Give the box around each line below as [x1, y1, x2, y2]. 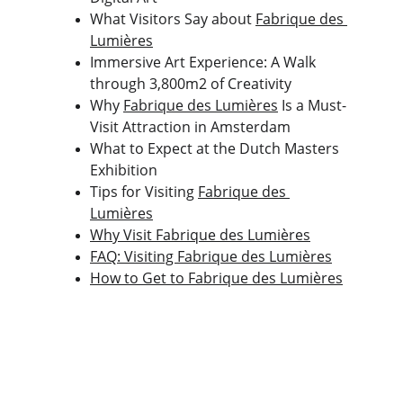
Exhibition [90, 160, 157, 180]
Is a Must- [278, 95, 346, 115]
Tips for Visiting [90, 182, 198, 201]
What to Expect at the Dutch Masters [90, 139, 343, 158]
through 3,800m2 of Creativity [90, 74, 291, 94]
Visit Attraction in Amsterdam [90, 117, 291, 137]
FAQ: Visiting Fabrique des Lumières [90, 246, 332, 266]
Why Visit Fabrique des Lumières [90, 225, 310, 245]
